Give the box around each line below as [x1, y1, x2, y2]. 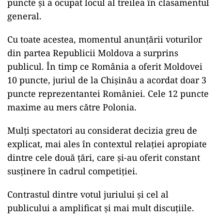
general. [7, 10, 42, 22]
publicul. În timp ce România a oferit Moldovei [7, 60, 202, 72]
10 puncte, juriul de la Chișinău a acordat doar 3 [7, 74, 206, 86]
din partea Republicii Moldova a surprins [7, 46, 178, 59]
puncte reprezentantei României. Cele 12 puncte [7, 87, 209, 99]
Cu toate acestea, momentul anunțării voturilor [7, 33, 202, 45]
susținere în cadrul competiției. [7, 165, 138, 177]
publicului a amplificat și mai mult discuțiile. [7, 201, 194, 214]
